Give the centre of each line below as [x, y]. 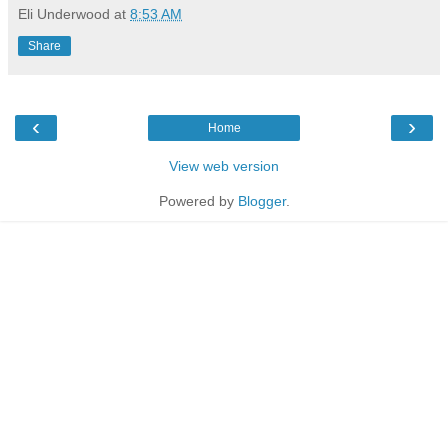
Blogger [261, 201]
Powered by [198, 201]
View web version [224, 166]
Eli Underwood [64, 14]
